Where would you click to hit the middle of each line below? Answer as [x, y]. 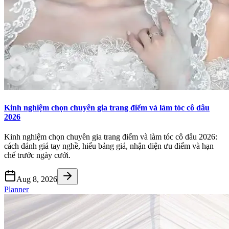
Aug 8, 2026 [37, 179]
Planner [16, 189]
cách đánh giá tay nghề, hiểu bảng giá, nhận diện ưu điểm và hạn [109, 146]
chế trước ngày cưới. [37, 155]
